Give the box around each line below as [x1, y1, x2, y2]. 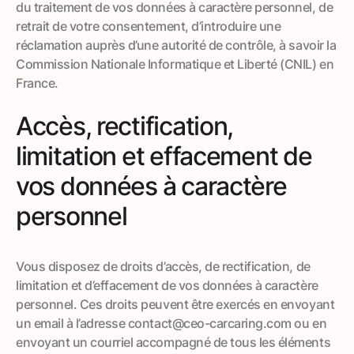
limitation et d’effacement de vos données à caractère [16, 277, 318, 293]
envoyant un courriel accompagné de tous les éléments [16, 333, 331, 350]
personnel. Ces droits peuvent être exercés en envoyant [16, 296, 335, 312]
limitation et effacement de [16, 140, 312, 171]
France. [16, 74, 58, 91]
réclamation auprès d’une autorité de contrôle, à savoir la [16, 36, 337, 53]
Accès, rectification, [16, 110, 234, 141]
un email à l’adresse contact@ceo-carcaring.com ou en [16, 314, 327, 331]
